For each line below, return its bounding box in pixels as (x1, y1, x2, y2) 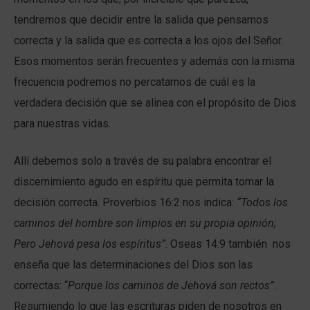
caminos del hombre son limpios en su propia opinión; (14, 217, 276, 230)
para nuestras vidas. (14, 117, 111, 131)
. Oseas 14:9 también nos (165, 237, 291, 251)
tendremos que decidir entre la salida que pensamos (14, 13, 268, 27)
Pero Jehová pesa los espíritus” (14, 237, 165, 251)
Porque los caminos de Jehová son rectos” (68, 279, 274, 293)
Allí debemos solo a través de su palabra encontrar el (14, 154, 271, 168)
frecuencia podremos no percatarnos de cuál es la (14, 75, 255, 89)
